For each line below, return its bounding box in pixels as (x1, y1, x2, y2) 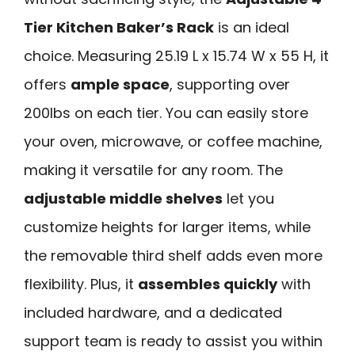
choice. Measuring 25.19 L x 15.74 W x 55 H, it (24, 46, 329, 67)
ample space (71, 74, 170, 95)
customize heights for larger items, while (24, 217, 311, 238)
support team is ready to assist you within (24, 331, 323, 352)
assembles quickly (138, 274, 277, 295)
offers (24, 74, 71, 95)
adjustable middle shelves (24, 189, 223, 209)
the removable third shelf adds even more (24, 246, 323, 266)
